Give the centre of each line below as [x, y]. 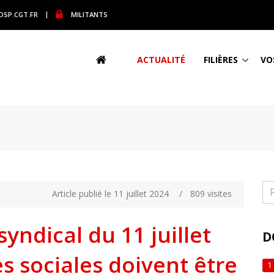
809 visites [211, 194]
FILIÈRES [221, 59]
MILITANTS [89, 14]
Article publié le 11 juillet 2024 [110, 194]
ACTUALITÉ [161, 59]
